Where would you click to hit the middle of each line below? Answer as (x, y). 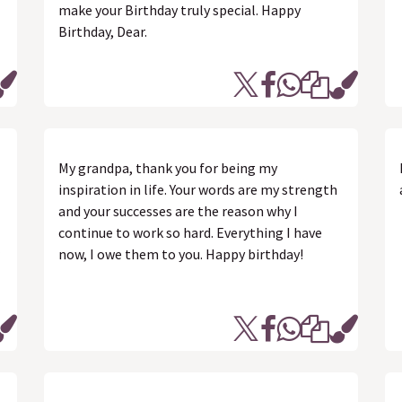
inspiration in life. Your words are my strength (198, 189)
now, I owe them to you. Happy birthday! (181, 254)
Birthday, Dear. (103, 31)
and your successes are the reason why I (178, 211)
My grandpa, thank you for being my (168, 168)
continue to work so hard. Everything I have (190, 232)
